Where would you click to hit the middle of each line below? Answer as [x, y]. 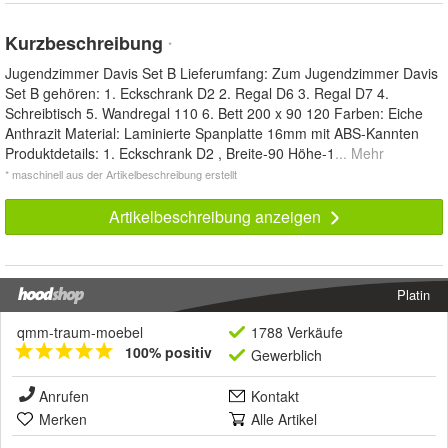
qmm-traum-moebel [80, 331]
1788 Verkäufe [297, 331]
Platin [413, 294]
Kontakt [275, 395]
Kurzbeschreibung [86, 42]
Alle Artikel [284, 418]
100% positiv [168, 351]
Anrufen [64, 395]
